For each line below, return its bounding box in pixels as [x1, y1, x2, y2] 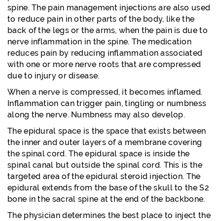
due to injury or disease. [7, 71, 100, 80]
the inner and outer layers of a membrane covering [7, 138, 202, 147]
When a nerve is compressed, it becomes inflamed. [7, 87, 203, 97]
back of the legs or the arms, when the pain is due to [7, 26, 208, 35]
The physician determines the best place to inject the [7, 211, 211, 220]
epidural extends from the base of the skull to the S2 [7, 183, 209, 192]
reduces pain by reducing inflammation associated [7, 48, 203, 58]
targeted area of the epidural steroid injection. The [7, 172, 201, 181]
